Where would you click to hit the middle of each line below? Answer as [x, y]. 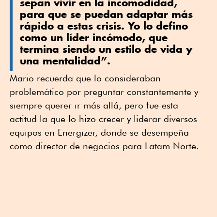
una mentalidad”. [65, 60]
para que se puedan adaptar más [106, 14]
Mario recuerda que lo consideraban [85, 78]
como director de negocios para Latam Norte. [104, 146]
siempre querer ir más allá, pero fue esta [94, 105]
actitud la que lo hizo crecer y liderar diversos [103, 118]
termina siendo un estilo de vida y [106, 49]
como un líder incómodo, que [94, 37]
